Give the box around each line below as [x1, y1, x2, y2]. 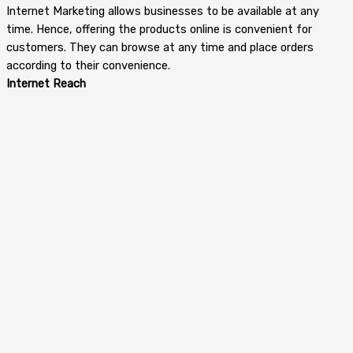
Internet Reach [6, 76, 86, 91]
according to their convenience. [6, 58, 170, 72]
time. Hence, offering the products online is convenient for [6, 21, 312, 36]
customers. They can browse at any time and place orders [6, 39, 314, 54]
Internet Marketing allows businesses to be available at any [6, 3, 319, 18]
